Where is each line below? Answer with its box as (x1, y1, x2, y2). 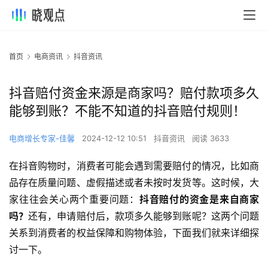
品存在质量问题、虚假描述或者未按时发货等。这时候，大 (9, 176, 259, 189)
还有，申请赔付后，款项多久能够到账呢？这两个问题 (28, 210, 260, 223)
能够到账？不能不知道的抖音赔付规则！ (9, 103, 246, 119)
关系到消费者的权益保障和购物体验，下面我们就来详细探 (9, 227, 259, 239)
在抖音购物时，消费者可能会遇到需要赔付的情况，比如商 (9, 160, 259, 172)
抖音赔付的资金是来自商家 (139, 193, 259, 206)
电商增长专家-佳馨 (9, 133, 75, 144)
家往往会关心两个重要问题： (9, 193, 139, 206)
